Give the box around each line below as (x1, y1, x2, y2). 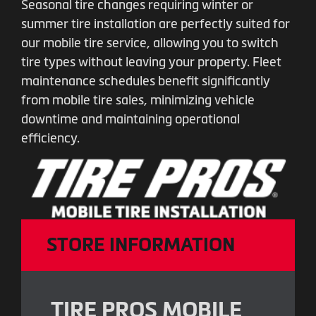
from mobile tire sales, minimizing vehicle (21, 93, 255, 107)
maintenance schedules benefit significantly (21, 74, 270, 88)
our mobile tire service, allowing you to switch (21, 36, 279, 50)
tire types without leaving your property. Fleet (21, 55, 281, 69)
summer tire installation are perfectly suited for (21, 17, 290, 31)
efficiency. (21, 131, 80, 145)
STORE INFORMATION (47, 233, 235, 255)
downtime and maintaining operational (21, 112, 240, 126)
